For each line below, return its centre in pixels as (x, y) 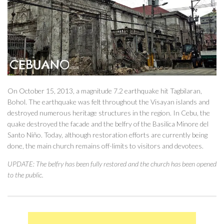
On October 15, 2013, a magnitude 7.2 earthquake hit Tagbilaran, (105, 90)
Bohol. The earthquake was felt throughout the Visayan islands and (108, 101)
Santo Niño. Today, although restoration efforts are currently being (107, 134)
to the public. (25, 175)
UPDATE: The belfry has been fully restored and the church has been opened (112, 164)
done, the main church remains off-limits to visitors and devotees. (105, 145)
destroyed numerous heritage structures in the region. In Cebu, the (109, 112)
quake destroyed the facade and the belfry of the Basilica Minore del (108, 123)
